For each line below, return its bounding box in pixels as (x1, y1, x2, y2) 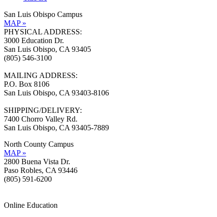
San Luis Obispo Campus (4, 10, 88, 18)
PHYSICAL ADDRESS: (4, 27, 82, 36)
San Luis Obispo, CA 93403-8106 (4, 88, 109, 97)
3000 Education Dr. (4, 36, 64, 45)
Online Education (4, 201, 58, 209)
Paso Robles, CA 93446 (4, 166, 77, 174)
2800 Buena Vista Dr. (4, 157, 70, 166)
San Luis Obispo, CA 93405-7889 (4, 123, 109, 132)
